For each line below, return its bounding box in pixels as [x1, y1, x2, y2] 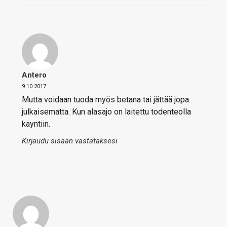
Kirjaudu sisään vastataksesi [22, 136, 118, 146]
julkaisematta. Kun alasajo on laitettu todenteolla [22, 107, 191, 117]
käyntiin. [22, 119, 50, 129]
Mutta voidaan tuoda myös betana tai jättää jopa [22, 95, 189, 105]
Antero [22, 70, 47, 80]
